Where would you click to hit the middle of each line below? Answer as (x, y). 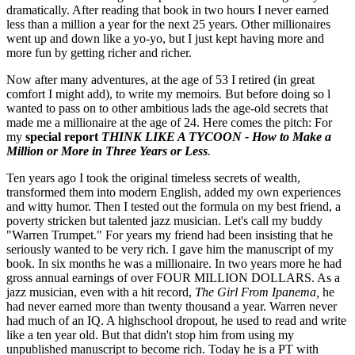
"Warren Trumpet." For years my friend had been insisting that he (170, 235)
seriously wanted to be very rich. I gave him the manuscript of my (170, 249)
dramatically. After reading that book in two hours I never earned (168, 10)
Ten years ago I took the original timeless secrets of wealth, (153, 177)
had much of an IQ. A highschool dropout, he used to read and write (176, 320)
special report (63, 136)
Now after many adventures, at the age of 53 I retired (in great (160, 79)
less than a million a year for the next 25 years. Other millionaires (168, 24)
